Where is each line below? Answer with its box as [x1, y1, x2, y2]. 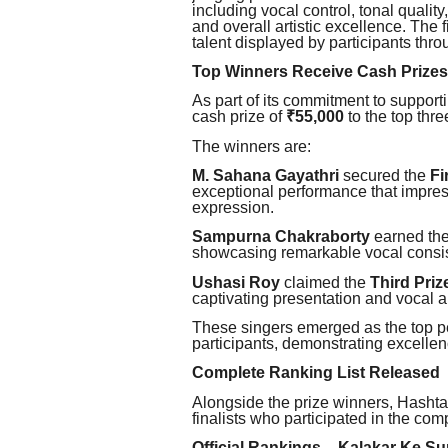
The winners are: [192, 137, 311, 155]
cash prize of [192, 108, 286, 126]
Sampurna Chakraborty [192, 228, 370, 246]
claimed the [280, 273, 370, 291]
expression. [192, 199, 274, 217]
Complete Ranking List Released [192, 364, 440, 382]
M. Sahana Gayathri [192, 167, 339, 185]
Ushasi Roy [192, 273, 280, 291]
